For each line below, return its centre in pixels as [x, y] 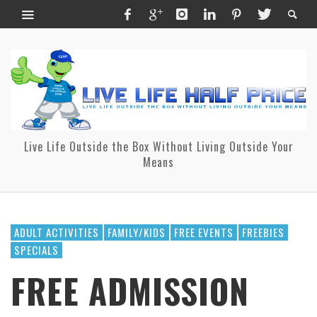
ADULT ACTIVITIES [57, 232]
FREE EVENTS [204, 232]
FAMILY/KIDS [137, 232]
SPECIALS [36, 249]
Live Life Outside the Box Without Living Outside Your [158, 146]
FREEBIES [263, 232]
